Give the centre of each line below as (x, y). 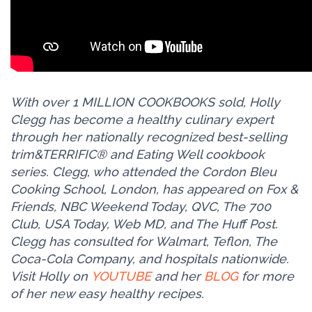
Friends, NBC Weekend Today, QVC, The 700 (141, 206)
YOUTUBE (121, 276)
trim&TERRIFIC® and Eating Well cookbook (138, 154)
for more (266, 276)
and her (178, 276)
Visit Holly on (51, 276)
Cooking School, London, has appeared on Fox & (154, 189)
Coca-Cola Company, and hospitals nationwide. (150, 258)
